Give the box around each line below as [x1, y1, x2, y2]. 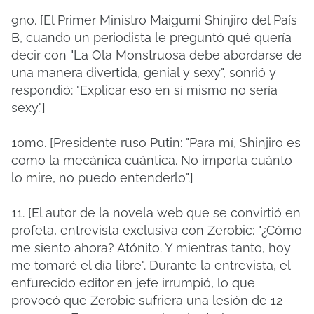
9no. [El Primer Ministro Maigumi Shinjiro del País [11, 13, 297, 27]
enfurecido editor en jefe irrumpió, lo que [11, 275, 255, 290]
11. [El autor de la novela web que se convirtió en [11, 205, 301, 220]
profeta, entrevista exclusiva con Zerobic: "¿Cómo [11, 223, 302, 238]
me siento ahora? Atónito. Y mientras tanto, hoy [11, 240, 291, 255]
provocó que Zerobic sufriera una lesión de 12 [11, 293, 282, 308]
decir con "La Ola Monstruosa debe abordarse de [11, 48, 302, 62]
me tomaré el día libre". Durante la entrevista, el [11, 258, 290, 273]
